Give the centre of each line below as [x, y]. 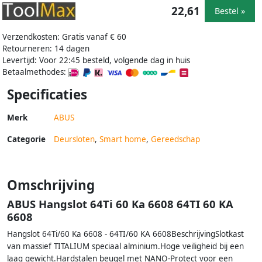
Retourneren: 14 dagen [46, 48]
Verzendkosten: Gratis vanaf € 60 [64, 37]
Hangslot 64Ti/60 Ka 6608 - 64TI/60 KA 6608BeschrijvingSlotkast [125, 234]
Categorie [26, 139]
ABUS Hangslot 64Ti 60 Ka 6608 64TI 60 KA [120, 204]
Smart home [123, 139]
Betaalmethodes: [35, 72]
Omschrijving [51, 185]
